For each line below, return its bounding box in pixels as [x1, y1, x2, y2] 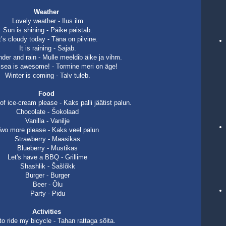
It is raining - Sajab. [19, 44, 76, 52]
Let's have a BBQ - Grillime [8, 153, 87, 161]
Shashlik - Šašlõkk [20, 162, 75, 170]
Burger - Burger [25, 172, 70, 179]
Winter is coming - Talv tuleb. [5, 72, 90, 79]
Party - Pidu [30, 190, 65, 197]
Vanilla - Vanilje [25, 117, 70, 125]
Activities [32, 208, 61, 215]
